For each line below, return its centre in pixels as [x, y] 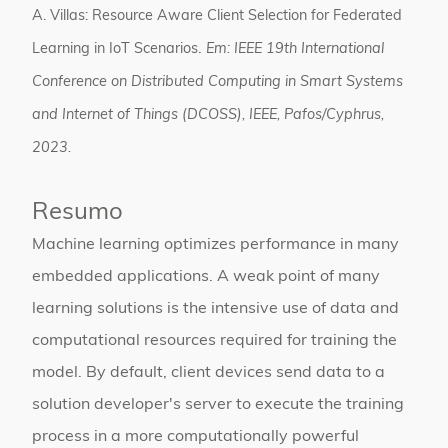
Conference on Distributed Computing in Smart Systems [217, 82]
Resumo [77, 213]
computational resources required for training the [214, 341]
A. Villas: [62, 16]
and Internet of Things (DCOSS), [140, 115]
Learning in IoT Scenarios [115, 49]
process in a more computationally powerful [195, 437]
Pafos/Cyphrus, [334, 115]
